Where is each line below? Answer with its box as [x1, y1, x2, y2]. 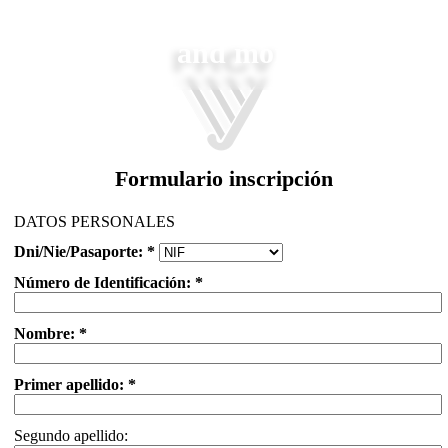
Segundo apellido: [14, 427, 128, 444]
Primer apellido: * [14, 376, 136, 393]
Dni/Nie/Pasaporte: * [14, 243, 155, 260]
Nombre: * [14, 325, 87, 342]
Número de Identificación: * [14, 274, 203, 291]
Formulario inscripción [115, 166, 333, 191]
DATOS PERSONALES [14, 213, 175, 230]
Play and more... [113, 36, 323, 70]
